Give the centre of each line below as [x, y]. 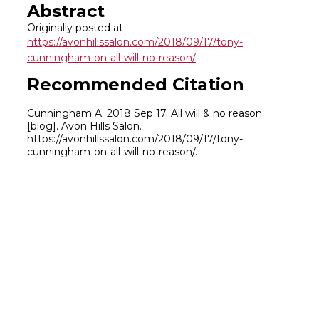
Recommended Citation [135, 85]
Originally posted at [75, 27]
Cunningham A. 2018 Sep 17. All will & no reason [144, 113]
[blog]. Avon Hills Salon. [84, 126]
